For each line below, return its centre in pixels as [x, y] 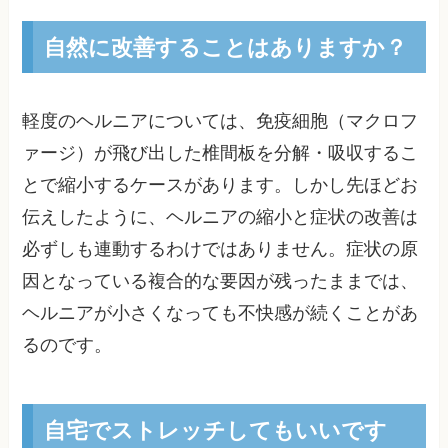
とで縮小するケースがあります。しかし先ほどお [220, 185]
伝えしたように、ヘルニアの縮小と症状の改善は [220, 217]
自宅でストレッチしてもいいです [215, 429]
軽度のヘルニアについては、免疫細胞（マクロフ [220, 121]
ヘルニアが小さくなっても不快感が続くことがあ [220, 313]
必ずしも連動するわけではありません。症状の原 [220, 249]
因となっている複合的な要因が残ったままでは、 [220, 281]
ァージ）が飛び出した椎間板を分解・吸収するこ [220, 153]
